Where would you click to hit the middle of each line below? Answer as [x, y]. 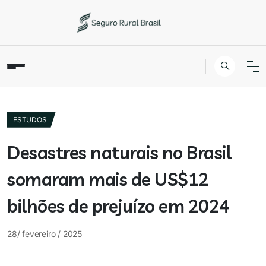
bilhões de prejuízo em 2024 [118, 206]
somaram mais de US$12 [108, 179]
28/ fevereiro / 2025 [45, 233]
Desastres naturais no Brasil [119, 152]
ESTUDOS [30, 119]
